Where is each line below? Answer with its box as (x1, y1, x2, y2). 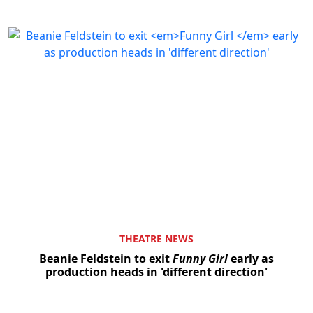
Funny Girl (173, 251, 231, 267)
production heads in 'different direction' (45, 264, 268, 280)
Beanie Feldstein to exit (39, 251, 173, 267)
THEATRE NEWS (119, 232, 194, 246)
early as (231, 251, 274, 267)
